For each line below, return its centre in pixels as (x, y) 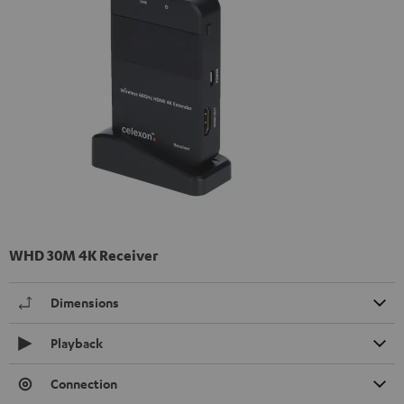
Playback (77, 343)
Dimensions (85, 302)
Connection (84, 383)
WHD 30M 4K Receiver (83, 255)
